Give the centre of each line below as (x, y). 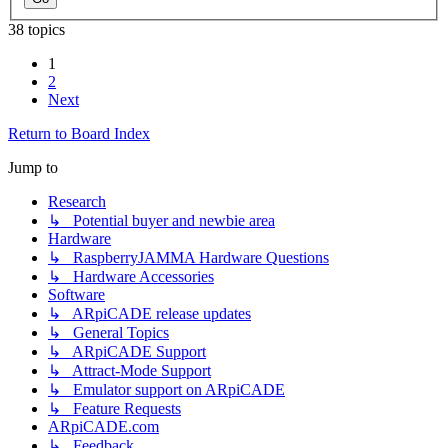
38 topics (36, 29)
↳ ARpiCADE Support (127, 351)
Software (76, 294)
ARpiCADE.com (103, 426)
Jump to (33, 167)
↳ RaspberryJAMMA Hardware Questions (188, 257)
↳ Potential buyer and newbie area (161, 220)
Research (77, 201)
